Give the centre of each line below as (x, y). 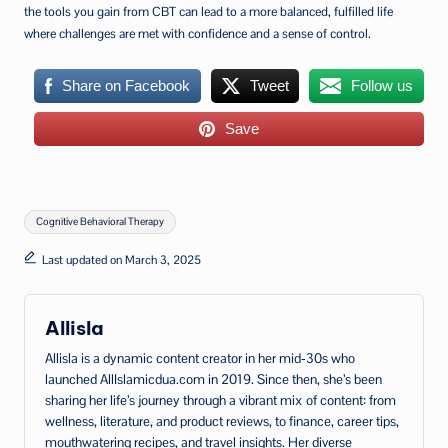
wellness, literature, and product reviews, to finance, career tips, (222, 421)
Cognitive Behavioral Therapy (100, 221)
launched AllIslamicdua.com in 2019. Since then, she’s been (213, 379)
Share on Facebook (125, 86)
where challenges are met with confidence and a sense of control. (197, 34)
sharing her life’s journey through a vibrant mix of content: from (220, 400)
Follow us (382, 86)
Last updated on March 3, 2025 (121, 260)
